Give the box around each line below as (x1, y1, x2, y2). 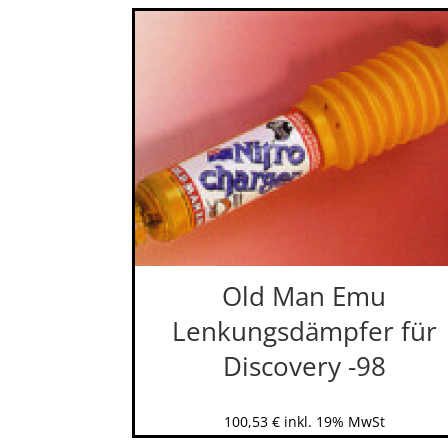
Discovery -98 (222, 347, 386, 384)
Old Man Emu (222, 277, 386, 314)
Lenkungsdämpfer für (171, 312, 437, 349)
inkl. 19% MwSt (283, 411, 385, 431)
